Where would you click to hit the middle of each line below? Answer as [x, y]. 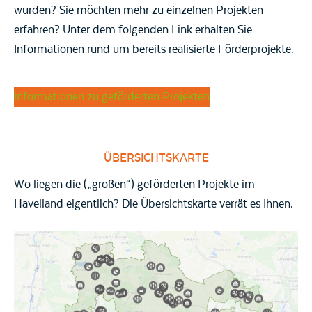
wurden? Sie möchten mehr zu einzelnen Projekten [139, 10]
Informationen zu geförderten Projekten [112, 96]
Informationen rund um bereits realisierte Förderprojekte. [154, 49]
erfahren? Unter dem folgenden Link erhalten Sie [133, 30]
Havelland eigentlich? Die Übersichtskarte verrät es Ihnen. [154, 204]
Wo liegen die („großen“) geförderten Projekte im [134, 184]
